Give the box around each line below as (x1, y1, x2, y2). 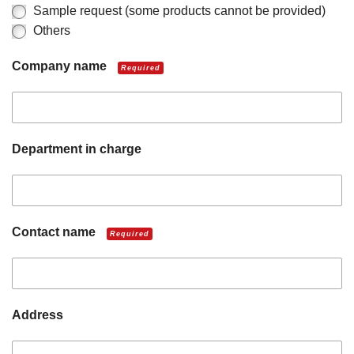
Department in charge (12, 142, 141, 156)
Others (33, 24, 70, 37)
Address (12, 308, 63, 322)
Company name (12, 59, 110, 73)
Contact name (12, 225, 99, 239)
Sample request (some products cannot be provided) (33, 4, 326, 17)
